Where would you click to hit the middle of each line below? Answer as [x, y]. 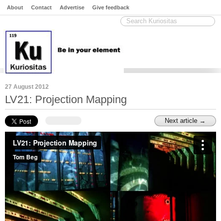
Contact [41, 7]
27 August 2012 [27, 87]
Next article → [185, 121]
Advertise [72, 7]
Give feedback [111, 7]
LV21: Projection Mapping [66, 99]
